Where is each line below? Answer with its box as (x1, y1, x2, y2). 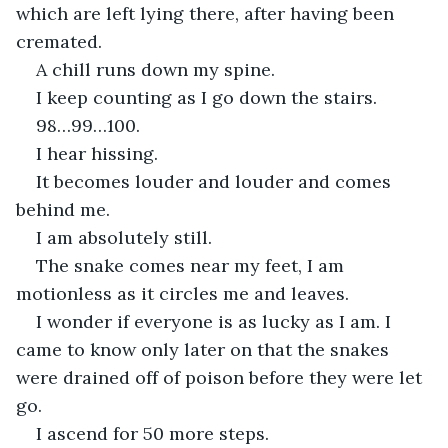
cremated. (16, 29, 102, 53)
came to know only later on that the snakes (16, 337, 394, 361)
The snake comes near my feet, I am (36, 253, 349, 277)
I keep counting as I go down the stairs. (36, 85, 377, 109)
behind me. (16, 197, 110, 221)
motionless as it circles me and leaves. (16, 281, 349, 305)
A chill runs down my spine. (36, 57, 275, 81)
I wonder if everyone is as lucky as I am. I (36, 309, 396, 333)
